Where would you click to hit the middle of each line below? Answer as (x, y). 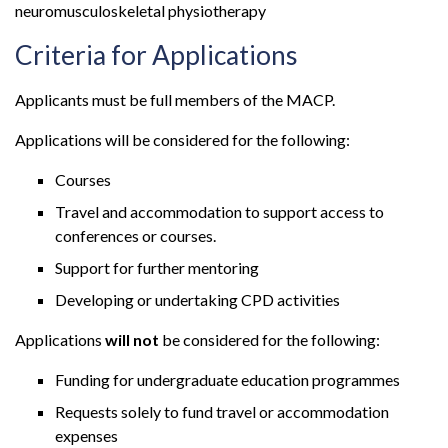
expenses (86, 436)
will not (132, 340)
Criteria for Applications (156, 55)
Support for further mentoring (157, 268)
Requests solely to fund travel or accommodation (222, 412)
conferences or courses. (135, 236)
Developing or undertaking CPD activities (197, 300)
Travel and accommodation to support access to (219, 212)
